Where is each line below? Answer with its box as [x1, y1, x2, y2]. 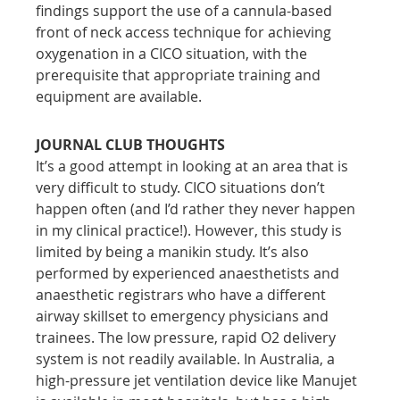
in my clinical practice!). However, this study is [36, 220, 346, 240]
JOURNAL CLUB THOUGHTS [36, 134, 226, 154]
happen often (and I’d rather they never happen [36, 198, 360, 219]
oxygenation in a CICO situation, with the [36, 43, 312, 63]
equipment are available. [36, 86, 203, 106]
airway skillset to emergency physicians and [36, 305, 333, 326]
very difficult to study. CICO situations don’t [36, 177, 329, 197]
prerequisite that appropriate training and [36, 64, 325, 85]
